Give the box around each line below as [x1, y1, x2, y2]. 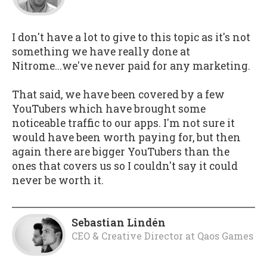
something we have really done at [12, 44, 190, 58]
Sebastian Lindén [72, 215, 166, 229]
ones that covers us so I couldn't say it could [12, 159, 238, 173]
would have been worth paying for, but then [12, 131, 241, 145]
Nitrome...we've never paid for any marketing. [12, 58, 250, 73]
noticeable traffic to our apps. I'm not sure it [12, 116, 235, 131]
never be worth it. [12, 173, 104, 188]
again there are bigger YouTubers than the [12, 145, 229, 159]
